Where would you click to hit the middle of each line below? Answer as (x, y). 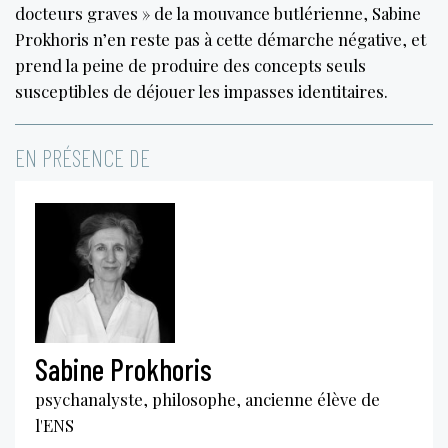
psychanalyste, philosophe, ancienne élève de (207, 398)
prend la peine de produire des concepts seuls (190, 64)
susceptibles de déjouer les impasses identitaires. (201, 90)
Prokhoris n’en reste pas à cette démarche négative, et (220, 38)
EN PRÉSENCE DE (82, 157)
